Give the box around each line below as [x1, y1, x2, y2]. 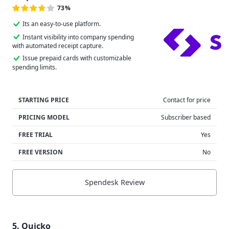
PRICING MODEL [18, 112, 70, 122]
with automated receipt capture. [12, 41, 103, 51]
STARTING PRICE [18, 95, 69, 104]
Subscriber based [161, 112, 211, 122]
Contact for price [163, 95, 211, 104]
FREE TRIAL [18, 130, 53, 139]
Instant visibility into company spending [22, 32, 134, 41]
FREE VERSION [18, 147, 63, 156]
